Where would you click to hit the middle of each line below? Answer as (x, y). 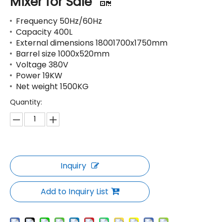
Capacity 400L (44, 32)
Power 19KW (39, 76)
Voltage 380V (42, 65)
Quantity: (26, 102)
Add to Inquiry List (74, 192)
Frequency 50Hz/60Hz (59, 21)
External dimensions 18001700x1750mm (92, 43)
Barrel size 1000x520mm (63, 54)
